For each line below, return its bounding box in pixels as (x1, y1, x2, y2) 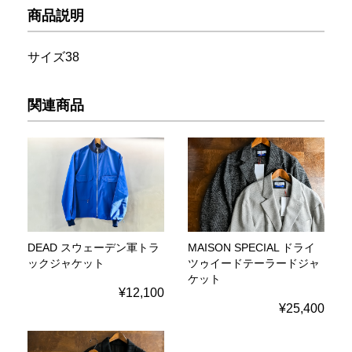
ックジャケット (27, 257, 104, 269)
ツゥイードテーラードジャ (188, 257, 320, 269)
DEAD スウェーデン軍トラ (27, 241, 159, 254)
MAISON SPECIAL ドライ (188, 241, 315, 254)
